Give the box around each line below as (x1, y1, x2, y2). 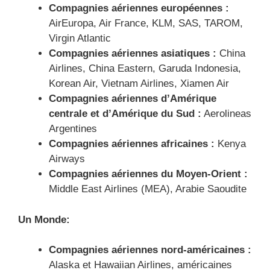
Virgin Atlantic (49, 33, 111, 45)
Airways (49, 153, 85, 165)
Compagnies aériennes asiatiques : (49, 48, 216, 60)
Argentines (49, 123, 97, 135)
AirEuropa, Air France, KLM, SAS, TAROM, (49, 17, 243, 30)
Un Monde (18, 213, 66, 225)
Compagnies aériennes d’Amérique (49, 93, 216, 105)
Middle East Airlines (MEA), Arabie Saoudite (49, 183, 246, 195)
